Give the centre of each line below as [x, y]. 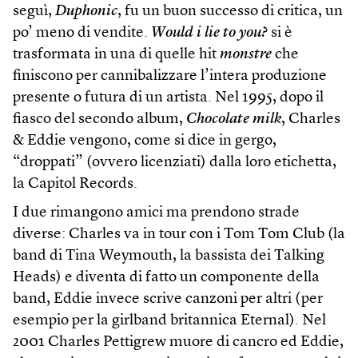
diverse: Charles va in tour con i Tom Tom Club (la [179, 235]
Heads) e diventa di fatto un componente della [166, 278]
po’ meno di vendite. [82, 34]
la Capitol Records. [75, 185]
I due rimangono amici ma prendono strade [156, 213]
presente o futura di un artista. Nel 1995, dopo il [168, 98]
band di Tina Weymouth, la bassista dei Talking [169, 257]
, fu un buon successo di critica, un [230, 12]
